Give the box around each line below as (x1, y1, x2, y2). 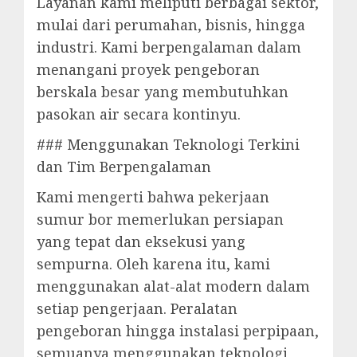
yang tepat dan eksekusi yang (37, 232, 245, 251)
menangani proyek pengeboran (37, 60, 260, 79)
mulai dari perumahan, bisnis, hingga (37, 15, 305, 34)
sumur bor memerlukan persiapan (37, 210, 284, 229)
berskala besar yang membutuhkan (37, 82, 288, 101)
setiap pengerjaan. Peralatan (37, 299, 237, 318)
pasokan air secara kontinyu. (37, 104, 241, 124)
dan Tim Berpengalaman (37, 157, 211, 176)
